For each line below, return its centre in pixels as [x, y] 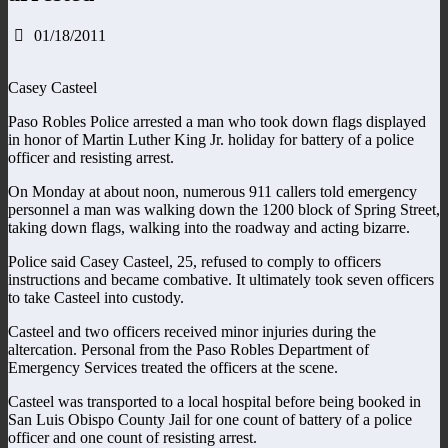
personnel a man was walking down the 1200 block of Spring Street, [224, 209]
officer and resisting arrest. [91, 157]
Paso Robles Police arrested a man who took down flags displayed [217, 121]
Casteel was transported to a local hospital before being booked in [214, 401]
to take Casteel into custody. [96, 297]
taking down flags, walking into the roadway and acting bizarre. [209, 227]
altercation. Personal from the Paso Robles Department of [188, 349]
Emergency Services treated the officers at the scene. [173, 367]
